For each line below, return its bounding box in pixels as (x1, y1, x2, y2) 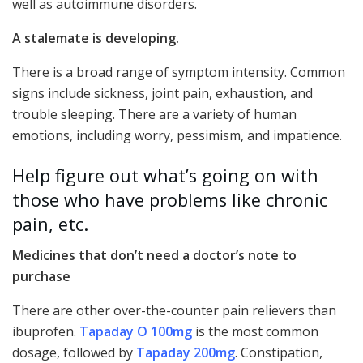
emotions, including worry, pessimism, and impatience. (12, 126, 342, 145)
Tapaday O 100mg (79, 322, 192, 341)
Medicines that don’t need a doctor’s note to (12, 246, 297, 265)
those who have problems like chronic (12, 187, 327, 211)
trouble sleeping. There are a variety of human (12, 105, 297, 124)
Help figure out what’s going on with (12, 163, 318, 187)
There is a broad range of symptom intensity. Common (12, 63, 345, 82)
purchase (12, 267, 70, 286)
